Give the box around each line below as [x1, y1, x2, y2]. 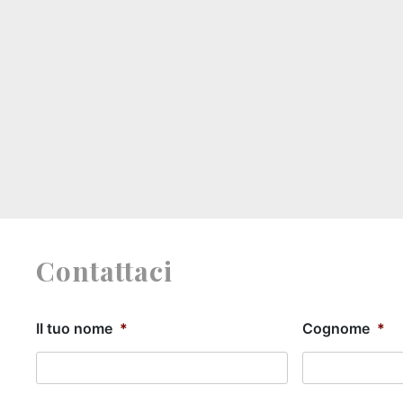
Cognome [302, 319, 370, 337]
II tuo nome [36, 319, 112, 337]
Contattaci [36, 253, 173, 289]
